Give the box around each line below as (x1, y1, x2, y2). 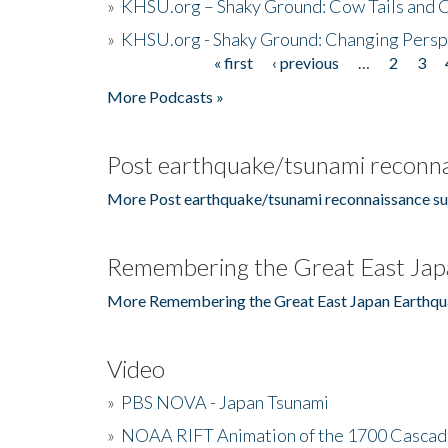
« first (213, 52, 253, 72)
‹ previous (271, 52, 339, 72)
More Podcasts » (107, 86, 224, 106)
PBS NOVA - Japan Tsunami (121, 390, 329, 413)
